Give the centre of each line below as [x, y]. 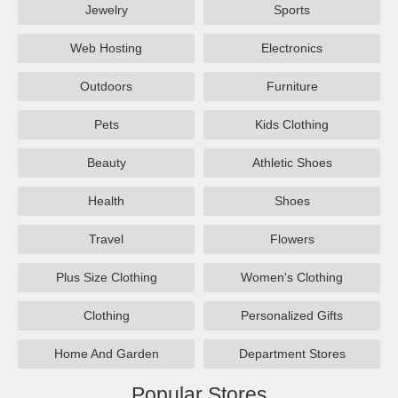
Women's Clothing [292, 278]
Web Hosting [106, 48]
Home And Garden [106, 354]
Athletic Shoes [292, 163]
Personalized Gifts [292, 316]
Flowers [292, 239]
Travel [106, 239]
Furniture [292, 87]
